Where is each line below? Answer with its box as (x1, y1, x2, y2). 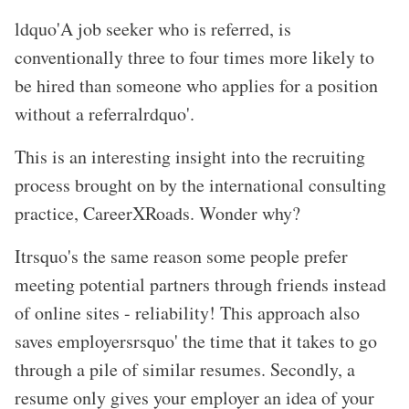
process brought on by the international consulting (15, 173, 386, 198)
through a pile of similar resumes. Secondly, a (15, 357, 355, 383)
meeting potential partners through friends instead (15, 272, 386, 298)
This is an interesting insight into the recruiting (15, 144, 365, 170)
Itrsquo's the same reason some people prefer (15, 244, 348, 269)
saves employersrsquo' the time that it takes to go (15, 329, 377, 354)
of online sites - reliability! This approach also (15, 300, 360, 326)
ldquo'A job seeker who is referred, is (15, 16, 291, 42)
